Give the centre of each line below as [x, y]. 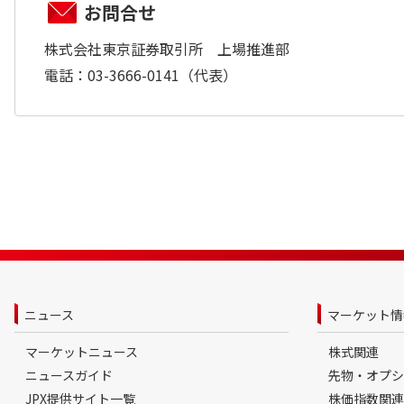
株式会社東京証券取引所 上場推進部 [167, 49]
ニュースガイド [69, 375]
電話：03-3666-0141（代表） [141, 75]
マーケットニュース [82, 352]
